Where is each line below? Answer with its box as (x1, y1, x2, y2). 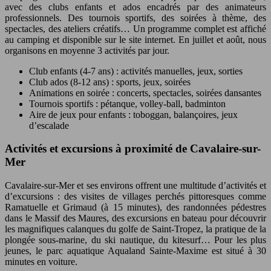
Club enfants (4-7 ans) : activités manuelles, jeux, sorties (29, 65, 243, 76)
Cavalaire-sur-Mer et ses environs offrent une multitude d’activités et (5, 180, 266, 191)
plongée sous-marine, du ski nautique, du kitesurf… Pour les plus (5, 235, 266, 246)
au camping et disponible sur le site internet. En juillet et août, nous (5, 34, 266, 45)
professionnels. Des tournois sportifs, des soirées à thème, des (5, 12, 266, 23)
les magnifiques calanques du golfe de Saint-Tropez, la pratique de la (5, 224, 266, 235)
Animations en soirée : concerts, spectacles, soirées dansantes (29, 87, 261, 98)
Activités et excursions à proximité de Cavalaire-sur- (5, 142, 261, 155)
